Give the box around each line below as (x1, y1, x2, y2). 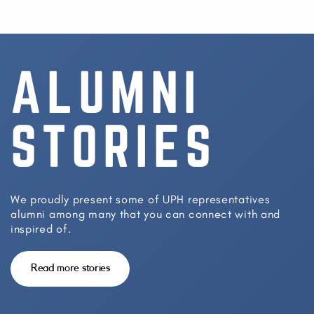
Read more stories (30, 263, 110, 274)
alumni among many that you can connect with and (10, 207, 281, 221)
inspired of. (10, 221, 71, 236)
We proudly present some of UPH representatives (10, 192, 271, 207)
